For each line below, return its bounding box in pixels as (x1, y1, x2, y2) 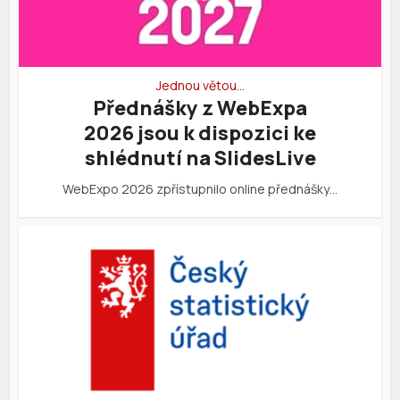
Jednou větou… (155, 76, 245, 94)
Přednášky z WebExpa (93, 94, 307, 121)
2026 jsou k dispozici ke (84, 119, 316, 146)
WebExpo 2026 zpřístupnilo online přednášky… (62, 179, 337, 197)
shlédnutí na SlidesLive (84, 144, 316, 171)
